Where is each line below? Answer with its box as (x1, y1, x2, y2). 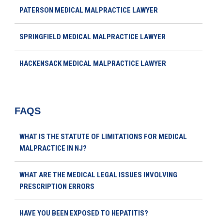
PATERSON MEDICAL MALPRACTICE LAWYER (19, 5, 158, 15)
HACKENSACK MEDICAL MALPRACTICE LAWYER (19, 59, 166, 68)
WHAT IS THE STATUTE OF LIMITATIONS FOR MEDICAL (19, 132, 187, 141)
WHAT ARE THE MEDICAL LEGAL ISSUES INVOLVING (19, 170, 177, 179)
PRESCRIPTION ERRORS (19, 182, 94, 191)
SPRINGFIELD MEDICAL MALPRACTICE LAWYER (19, 32, 166, 41)
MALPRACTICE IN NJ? (19, 143, 87, 153)
